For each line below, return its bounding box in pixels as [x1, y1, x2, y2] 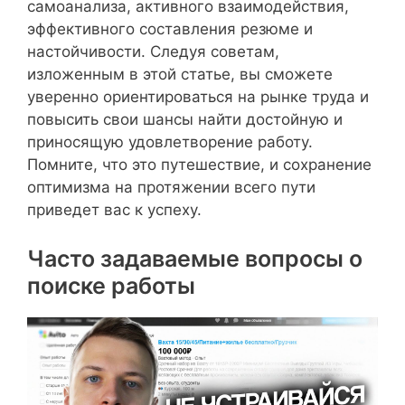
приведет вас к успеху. [27, 201, 202, 219]
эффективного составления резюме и [27, 20, 313, 38]
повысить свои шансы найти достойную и [27, 110, 343, 128]
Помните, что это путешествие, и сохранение [27, 155, 372, 174]
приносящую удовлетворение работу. [27, 133, 313, 151]
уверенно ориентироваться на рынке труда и [27, 88, 369, 106]
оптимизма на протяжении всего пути [27, 178, 316, 196]
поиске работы [27, 271, 195, 299]
